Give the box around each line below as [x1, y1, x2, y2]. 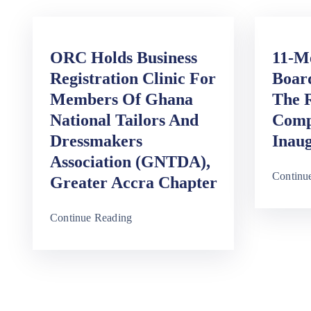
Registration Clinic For [50, 69, 216, 88]
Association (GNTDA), [50, 153, 210, 171]
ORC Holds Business [50, 49, 197, 67]
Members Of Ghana [50, 90, 193, 109]
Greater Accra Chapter [50, 174, 217, 192]
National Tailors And [50, 111, 199, 130]
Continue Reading [50, 212, 133, 224]
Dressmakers [50, 132, 142, 151]
